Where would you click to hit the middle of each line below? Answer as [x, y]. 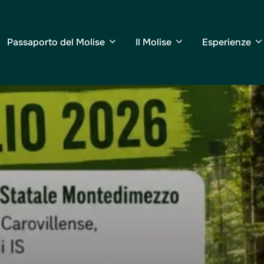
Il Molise [154, 42]
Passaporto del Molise [56, 42]
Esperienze [227, 42]
